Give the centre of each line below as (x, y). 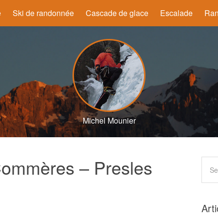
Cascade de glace (117, 13)
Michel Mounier (109, 120)
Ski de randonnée (43, 13)
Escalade (176, 13)
